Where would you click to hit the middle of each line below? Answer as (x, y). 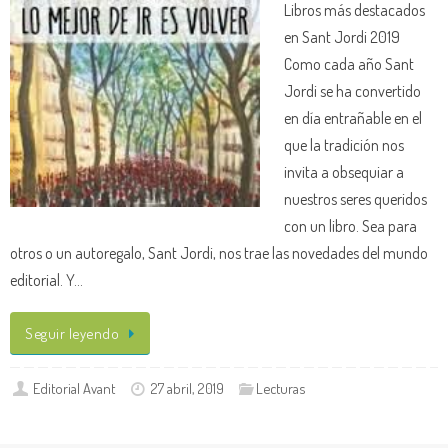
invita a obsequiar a (344, 171)
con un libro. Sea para (350, 225)
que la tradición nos (344, 144)
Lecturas (281, 388)
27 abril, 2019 (187, 388)
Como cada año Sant (349, 63)
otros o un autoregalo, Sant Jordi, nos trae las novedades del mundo (219, 252)
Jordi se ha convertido (352, 90)
